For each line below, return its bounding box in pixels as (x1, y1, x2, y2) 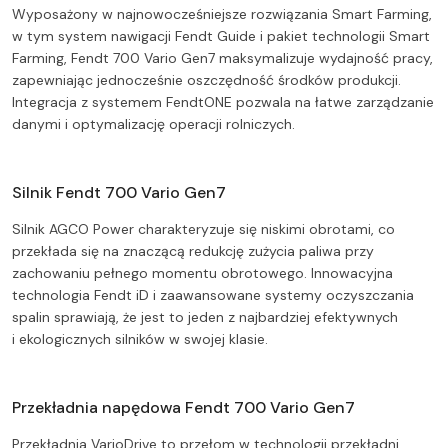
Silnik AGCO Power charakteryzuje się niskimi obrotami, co (12, 220, 395, 239)
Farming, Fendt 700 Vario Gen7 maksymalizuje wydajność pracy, (12, 49, 433, 68)
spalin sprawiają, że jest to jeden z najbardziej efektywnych (12, 308, 398, 327)
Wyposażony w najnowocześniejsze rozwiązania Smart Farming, (12, 5, 432, 24)
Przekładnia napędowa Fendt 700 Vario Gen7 (12, 397, 355, 419)
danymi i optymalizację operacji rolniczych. (12, 115, 295, 134)
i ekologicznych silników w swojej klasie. (12, 330, 268, 349)
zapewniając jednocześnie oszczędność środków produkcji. (12, 71, 401, 90)
